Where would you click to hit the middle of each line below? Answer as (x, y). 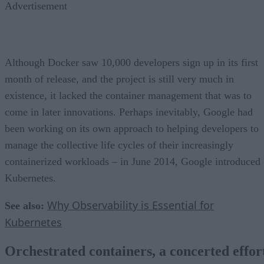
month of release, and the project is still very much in (119, 79)
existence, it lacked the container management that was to (128, 95)
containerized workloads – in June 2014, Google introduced (133, 161)
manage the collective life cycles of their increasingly (119, 145)
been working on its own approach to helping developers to (132, 128)
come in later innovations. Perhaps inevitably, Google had (129, 112)
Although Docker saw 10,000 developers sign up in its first (131, 62)
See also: (26, 205)
